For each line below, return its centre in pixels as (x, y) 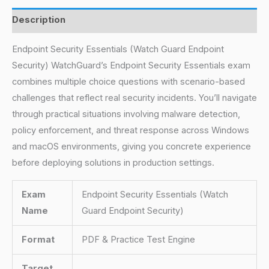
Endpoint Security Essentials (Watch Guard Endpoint (118, 50)
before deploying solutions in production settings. (113, 163)
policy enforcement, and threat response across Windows (131, 131)
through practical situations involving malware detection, (126, 114)
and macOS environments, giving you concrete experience (131, 147)
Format (38, 239)
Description (39, 20)
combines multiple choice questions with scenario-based (128, 82)
